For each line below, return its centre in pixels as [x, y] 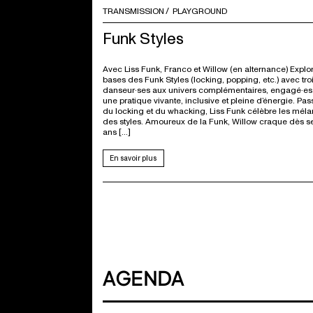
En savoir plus [133, 158]
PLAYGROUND [200, 11]
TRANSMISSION [133, 11]
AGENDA [144, 278]
